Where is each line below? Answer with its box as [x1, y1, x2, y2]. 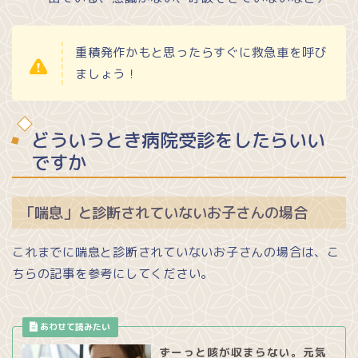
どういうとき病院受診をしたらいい [31, 127, 325, 153]
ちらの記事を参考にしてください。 [12, 265, 214, 282]
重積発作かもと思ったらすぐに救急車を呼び [75, 43, 328, 61]
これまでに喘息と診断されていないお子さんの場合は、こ [12, 243, 340, 261]
